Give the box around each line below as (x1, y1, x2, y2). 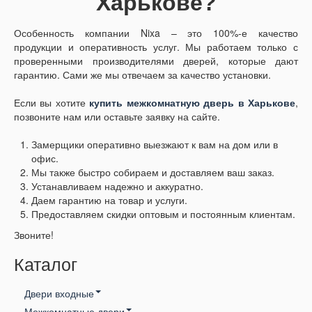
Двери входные (24, 286, 94, 301)
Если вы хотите (14, 95, 86, 109)
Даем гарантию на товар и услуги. (31, 192, 187, 207)
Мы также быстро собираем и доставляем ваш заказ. (31, 164, 274, 179)
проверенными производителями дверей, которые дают (14, 53, 298, 68)
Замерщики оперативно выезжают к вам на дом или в (31, 136, 278, 151)
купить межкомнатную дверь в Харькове (89, 95, 296, 109)
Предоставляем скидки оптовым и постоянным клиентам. (31, 206, 295, 221)
